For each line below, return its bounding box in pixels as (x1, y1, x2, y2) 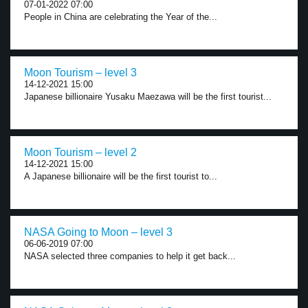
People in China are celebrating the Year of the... (24, 12, 217, 22)
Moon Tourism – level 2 (24, 146, 137, 158)
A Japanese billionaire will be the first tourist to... (24, 171, 217, 181)
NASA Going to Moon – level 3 (24, 226, 173, 238)
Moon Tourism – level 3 (24, 67, 137, 78)
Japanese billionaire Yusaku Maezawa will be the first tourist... (24, 91, 272, 102)
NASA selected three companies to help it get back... (24, 251, 236, 261)
